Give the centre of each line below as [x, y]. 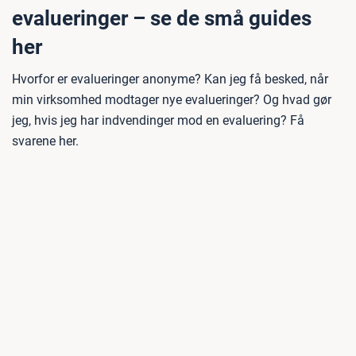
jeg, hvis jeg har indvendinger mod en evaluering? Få [158, 121]
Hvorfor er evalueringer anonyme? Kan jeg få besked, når [170, 79]
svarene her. [45, 141]
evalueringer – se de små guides [162, 19]
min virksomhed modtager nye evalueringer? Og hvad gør [172, 100]
